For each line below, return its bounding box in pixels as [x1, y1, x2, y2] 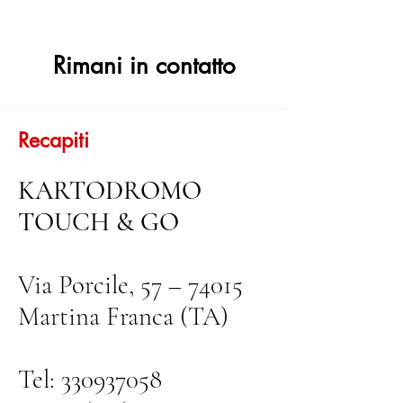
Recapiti [18, 127, 89, 154]
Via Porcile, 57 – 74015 [18, 269, 243, 300]
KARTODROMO [18, 175, 201, 206]
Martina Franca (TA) [18, 300, 228, 332]
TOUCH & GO [18, 206, 179, 237]
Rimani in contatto [52, 50, 236, 81]
